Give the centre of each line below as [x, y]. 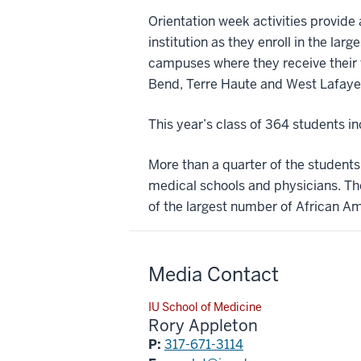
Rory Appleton [203, 325]
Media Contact [214, 274]
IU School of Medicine [205, 307]
